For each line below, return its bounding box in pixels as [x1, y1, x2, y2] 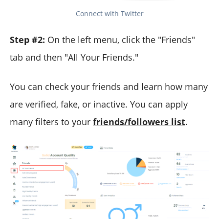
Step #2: [10, 33, 47, 45]
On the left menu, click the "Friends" [47, 33, 195, 45]
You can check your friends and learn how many [10, 80, 208, 92]
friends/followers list [93, 115, 185, 128]
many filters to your [10, 115, 93, 128]
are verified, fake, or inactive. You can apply [10, 98, 188, 110]
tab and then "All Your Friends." [10, 51, 138, 63]
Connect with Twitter [75, 8, 144, 18]
